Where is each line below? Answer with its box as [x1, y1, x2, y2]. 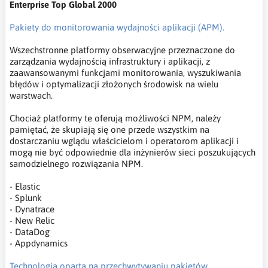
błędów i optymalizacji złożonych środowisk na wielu [10, 78, 218, 89]
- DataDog [10, 226, 50, 237]
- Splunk [10, 192, 42, 203]
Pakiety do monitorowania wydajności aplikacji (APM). [10, 22, 224, 32]
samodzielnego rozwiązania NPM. [10, 158, 143, 169]
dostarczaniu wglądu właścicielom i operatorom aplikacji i [10, 135, 239, 146]
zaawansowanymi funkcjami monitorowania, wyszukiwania [10, 67, 241, 78]
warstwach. [10, 90, 53, 100]
